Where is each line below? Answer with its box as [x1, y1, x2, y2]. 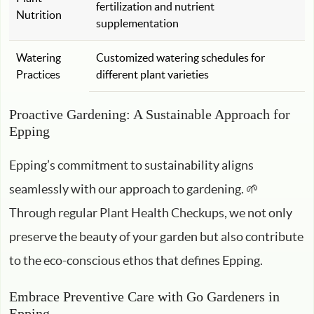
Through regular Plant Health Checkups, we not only [9, 205, 292, 220]
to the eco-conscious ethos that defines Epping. [9, 253, 263, 268]
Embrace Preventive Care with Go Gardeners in [9, 289, 280, 304]
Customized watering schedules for [96, 51, 265, 64]
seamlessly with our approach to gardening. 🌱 [9, 182, 259, 196]
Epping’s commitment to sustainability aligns [9, 158, 254, 172]
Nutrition [16, 8, 62, 21]
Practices [16, 68, 60, 81]
